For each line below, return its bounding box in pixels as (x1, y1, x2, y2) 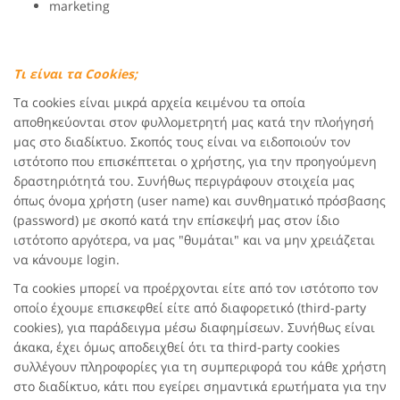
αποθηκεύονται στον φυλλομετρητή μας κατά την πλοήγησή (13, 113, 374, 130)
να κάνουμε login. (13, 251, 120, 268)
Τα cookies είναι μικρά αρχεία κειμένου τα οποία (13, 94, 305, 111)
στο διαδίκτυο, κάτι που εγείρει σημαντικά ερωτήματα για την (13, 378, 387, 395)
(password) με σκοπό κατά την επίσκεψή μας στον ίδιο (13, 212, 339, 229)
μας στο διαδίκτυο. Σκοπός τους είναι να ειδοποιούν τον (13, 133, 351, 150)
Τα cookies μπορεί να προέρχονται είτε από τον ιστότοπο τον (13, 279, 379, 296)
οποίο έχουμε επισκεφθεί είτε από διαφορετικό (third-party (13, 299, 366, 316)
